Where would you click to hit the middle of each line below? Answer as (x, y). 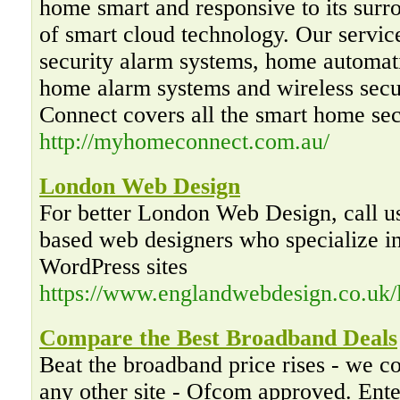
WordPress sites (113, 267)
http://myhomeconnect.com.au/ (184, 142)
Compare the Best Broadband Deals (218, 338)
